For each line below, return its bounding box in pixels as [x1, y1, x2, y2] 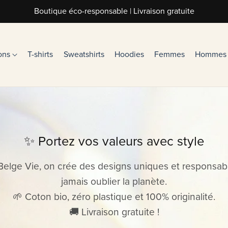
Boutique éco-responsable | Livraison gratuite [34, 6, 194, 16]
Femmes [154, 49, 185, 60]
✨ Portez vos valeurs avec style [24, 134, 204, 150]
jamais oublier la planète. [61, 176, 167, 188]
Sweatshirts [63, 49, 104, 60]
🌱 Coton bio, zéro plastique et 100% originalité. [13, 191, 215, 203]
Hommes [195, 49, 227, 60]
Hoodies [114, 49, 144, 60]
